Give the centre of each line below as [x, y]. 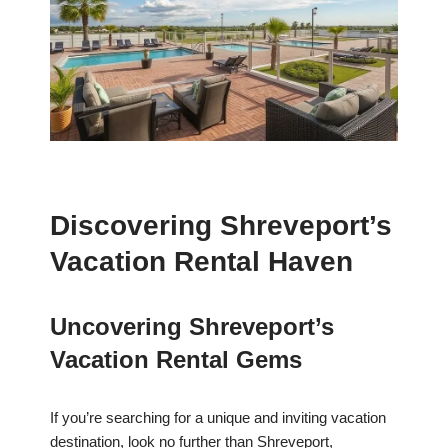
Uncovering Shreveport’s [192, 327]
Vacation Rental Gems [176, 360]
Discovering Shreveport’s [221, 226]
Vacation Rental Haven [201, 262]
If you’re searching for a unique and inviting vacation [218, 418]
